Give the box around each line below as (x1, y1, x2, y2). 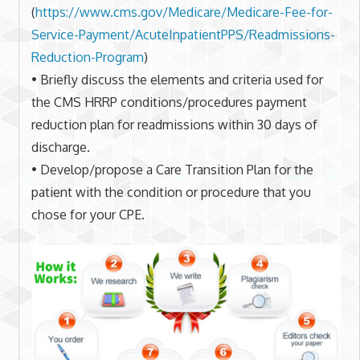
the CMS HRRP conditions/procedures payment (31, 93, 307, 110)
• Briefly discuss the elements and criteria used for (31, 71, 323, 88)
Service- (31, 26, 79, 43)
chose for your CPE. (31, 206, 145, 223)
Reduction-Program (31, 48, 144, 65)
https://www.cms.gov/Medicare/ (35, 3, 227, 20)
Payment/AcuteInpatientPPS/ (78, 26, 249, 43)
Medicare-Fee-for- (226, 3, 333, 20)
